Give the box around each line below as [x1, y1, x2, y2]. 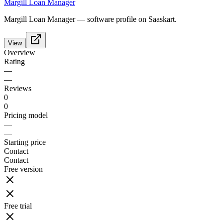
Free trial [4, 202, 32, 211]
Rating [4, 57, 25, 66]
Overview [4, 48, 35, 57]
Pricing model [4, 111, 48, 120]
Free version [4, 165, 43, 174]
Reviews [4, 84, 31, 93]
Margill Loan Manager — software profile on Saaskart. [4, 15, 177, 24]
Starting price [4, 138, 46, 147]
